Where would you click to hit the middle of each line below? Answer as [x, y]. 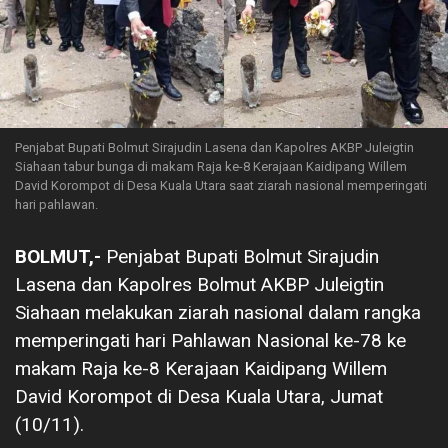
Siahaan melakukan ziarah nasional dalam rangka [218, 312]
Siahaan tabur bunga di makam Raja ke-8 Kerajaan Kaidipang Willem [211, 166]
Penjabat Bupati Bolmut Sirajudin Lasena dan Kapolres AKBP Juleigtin [214, 147]
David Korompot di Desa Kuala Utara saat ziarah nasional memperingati [221, 185]
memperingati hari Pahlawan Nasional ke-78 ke [210, 340]
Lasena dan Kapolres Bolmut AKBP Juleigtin [199, 284]
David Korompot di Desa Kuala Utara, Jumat [199, 396]
